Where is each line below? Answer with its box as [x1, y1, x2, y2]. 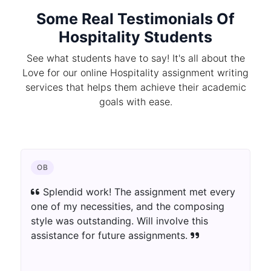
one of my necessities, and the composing [31, 200, 224, 213]
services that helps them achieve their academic [25, 81, 246, 94]
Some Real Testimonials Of [36, 10, 235, 28]
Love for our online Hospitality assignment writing [22, 67, 249, 79]
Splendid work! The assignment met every [40, 186, 235, 198]
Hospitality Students [59, 28, 212, 47]
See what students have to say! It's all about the [26, 52, 245, 65]
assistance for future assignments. [31, 229, 191, 242]
